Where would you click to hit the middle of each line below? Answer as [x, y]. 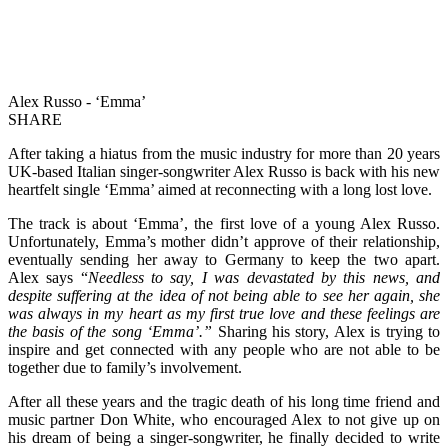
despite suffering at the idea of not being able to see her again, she [224, 295]
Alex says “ [48, 277]
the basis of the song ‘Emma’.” [113, 331]
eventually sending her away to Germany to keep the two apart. [224, 259]
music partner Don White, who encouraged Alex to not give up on [224, 419]
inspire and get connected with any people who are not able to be [224, 349]
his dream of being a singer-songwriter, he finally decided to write [224, 437]
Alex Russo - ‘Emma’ [77, 101]
